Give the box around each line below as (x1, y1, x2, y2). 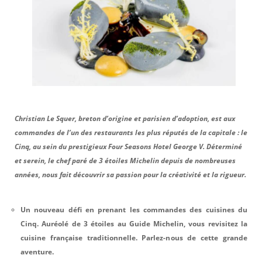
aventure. (20, 246, 54, 257)
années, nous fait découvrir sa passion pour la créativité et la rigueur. (15, 169, 246, 180)
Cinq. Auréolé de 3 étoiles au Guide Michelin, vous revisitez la (20, 218, 247, 229)
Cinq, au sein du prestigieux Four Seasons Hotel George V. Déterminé (15, 141, 242, 151)
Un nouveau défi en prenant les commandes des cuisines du (20, 204, 247, 215)
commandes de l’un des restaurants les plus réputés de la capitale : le (15, 127, 247, 137)
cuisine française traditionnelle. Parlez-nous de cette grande (20, 232, 247, 243)
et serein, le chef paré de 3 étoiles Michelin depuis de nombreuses (15, 155, 236, 166)
